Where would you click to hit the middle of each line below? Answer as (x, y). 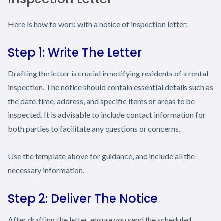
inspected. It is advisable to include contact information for (107, 114)
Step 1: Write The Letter (75, 52)
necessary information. (46, 170)
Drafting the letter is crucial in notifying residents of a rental (108, 73)
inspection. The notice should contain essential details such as (110, 87)
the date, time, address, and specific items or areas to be (101, 101)
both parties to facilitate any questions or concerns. (94, 128)
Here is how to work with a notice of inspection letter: (98, 24)
